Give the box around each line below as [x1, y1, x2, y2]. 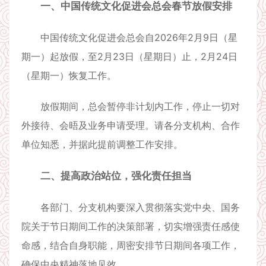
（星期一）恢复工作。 [21, 69, 116, 81]
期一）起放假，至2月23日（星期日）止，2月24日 [21, 50, 237, 62]
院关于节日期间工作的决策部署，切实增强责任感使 [21, 220, 240, 232]
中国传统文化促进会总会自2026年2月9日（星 [21, 31, 237, 43]
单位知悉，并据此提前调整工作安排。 [21, 138, 183, 150]
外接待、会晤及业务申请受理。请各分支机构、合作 [21, 119, 240, 131]
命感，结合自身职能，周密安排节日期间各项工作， [21, 239, 240, 251]
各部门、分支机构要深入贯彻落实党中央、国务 [21, 201, 240, 213]
